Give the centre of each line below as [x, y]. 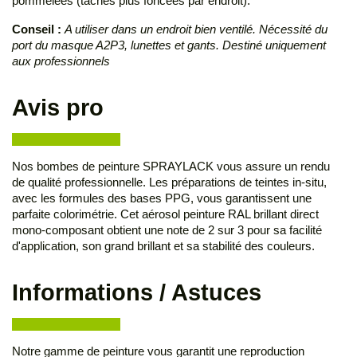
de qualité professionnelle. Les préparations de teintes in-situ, [169, 182]
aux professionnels [61, 61]
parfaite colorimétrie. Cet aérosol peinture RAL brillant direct [165, 214]
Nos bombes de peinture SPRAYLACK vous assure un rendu [171, 167]
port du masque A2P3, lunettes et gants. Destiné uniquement [169, 45]
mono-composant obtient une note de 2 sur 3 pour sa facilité [167, 230]
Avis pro [58, 108]
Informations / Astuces [137, 293]
